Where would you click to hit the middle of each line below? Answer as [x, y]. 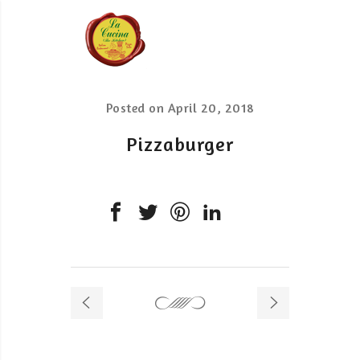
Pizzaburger [180, 144]
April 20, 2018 [211, 108]
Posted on [137, 108]
